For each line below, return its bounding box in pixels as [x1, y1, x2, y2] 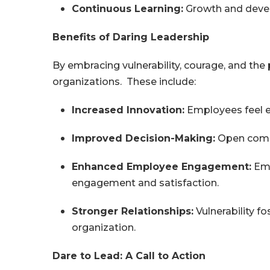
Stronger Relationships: [72, 206, 194, 218]
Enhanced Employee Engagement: [72, 161, 252, 173]
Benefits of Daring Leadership [52, 31, 210, 43]
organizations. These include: [52, 76, 196, 88]
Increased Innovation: [72, 104, 185, 116]
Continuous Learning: [72, 3, 184, 15]
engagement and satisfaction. [72, 177, 219, 189]
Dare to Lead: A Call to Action [52, 250, 206, 262]
